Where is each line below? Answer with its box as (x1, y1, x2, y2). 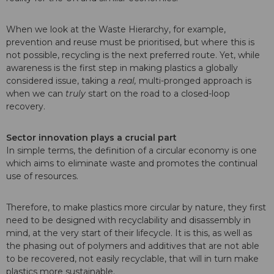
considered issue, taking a (6, 75, 118, 87)
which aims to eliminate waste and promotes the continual (6, 158, 257, 169)
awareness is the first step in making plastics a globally (6, 62, 238, 74)
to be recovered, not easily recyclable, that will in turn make (6, 253, 259, 265)
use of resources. (6, 171, 78, 182)
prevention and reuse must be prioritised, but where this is (6, 37, 254, 48)
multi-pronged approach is (136, 75, 251, 87)
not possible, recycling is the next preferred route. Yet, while (6, 50, 260, 61)
